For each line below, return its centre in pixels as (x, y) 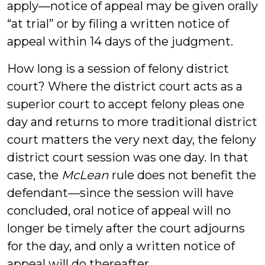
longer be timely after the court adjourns (126, 228)
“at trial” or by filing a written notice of (118, 24)
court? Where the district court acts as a (125, 86)
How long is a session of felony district (118, 69)
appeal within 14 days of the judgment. (120, 41)
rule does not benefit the (182, 175)
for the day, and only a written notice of (121, 246)
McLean (85, 175)
